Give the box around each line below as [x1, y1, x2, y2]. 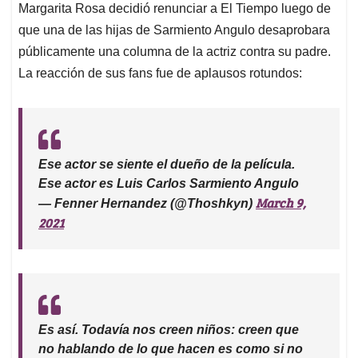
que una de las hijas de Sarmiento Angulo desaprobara [18, 22, 330, 37]
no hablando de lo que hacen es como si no [38, 341, 303, 356]
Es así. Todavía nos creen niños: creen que [38, 322, 299, 336]
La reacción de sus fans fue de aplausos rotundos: [18, 66, 302, 80]
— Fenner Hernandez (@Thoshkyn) [38, 196, 256, 210]
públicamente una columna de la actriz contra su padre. [18, 44, 331, 58]
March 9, [256, 193, 306, 211]
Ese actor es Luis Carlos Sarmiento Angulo [38, 176, 299, 190]
